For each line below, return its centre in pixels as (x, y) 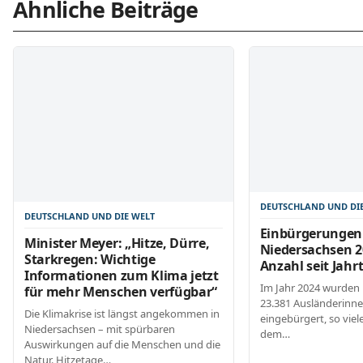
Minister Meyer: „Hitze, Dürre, (117, 243)
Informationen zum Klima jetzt (122, 275)
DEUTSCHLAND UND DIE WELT (90, 216)
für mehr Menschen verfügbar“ (121, 291)
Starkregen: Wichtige (90, 259)
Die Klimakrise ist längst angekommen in (122, 313)
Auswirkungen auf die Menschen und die (122, 344)
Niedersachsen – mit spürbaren (100, 329)
